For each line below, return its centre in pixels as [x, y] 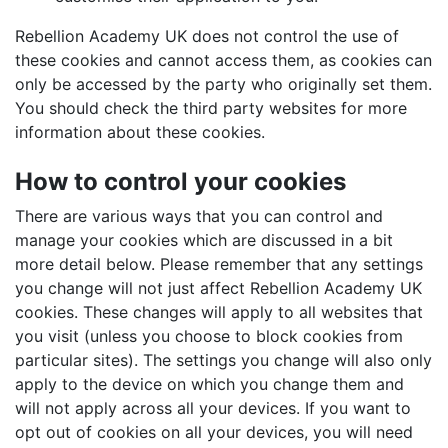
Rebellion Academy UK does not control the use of [207, 36]
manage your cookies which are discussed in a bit [204, 240]
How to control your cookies [180, 181]
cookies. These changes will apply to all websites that [219, 312]
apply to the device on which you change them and [209, 384]
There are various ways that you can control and [199, 216]
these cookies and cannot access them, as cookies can [223, 60]
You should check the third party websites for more [211, 108]
